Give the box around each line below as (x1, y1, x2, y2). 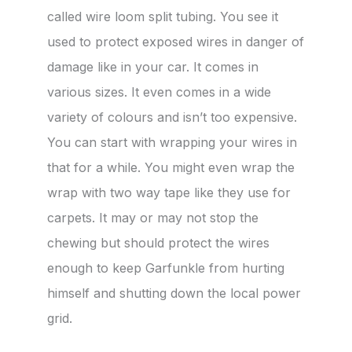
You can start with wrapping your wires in (47, 134, 297, 150)
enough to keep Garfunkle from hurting (47, 259, 284, 276)
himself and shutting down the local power (47, 284, 301, 301)
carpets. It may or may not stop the (47, 209, 258, 225)
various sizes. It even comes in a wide (47, 83, 271, 100)
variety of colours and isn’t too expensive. (47, 108, 297, 125)
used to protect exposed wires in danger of (47, 33, 304, 49)
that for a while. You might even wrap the (47, 159, 295, 175)
